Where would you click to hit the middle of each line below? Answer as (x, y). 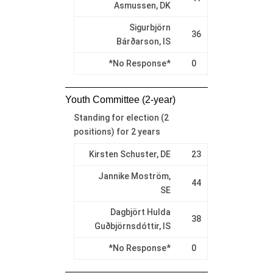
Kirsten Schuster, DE (129, 154)
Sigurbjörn (150, 28)
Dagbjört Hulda (140, 212)
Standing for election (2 (121, 118)
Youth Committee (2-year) (120, 100)
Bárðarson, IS (143, 42)
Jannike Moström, (134, 176)
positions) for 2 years (117, 132)
